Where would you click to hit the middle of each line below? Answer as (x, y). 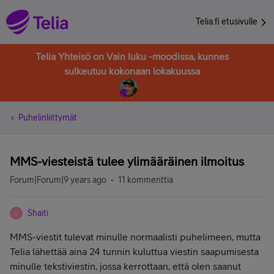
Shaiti (38, 213)
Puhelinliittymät (48, 117)
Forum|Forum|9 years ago (58, 180)
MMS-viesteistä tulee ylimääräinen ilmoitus (127, 161)
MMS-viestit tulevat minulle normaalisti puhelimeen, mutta (135, 237)
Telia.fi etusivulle (228, 21)
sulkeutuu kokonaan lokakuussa (132, 71)
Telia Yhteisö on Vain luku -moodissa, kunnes (132, 56)
